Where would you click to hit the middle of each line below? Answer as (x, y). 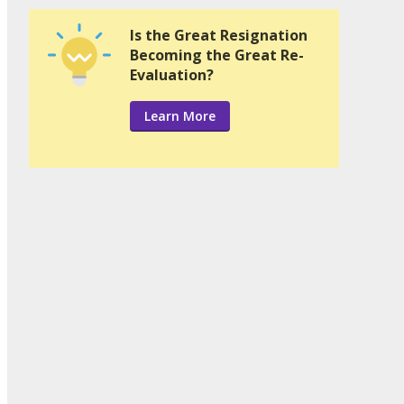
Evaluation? (172, 75)
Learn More (180, 116)
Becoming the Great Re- (217, 55)
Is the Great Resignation (219, 36)
